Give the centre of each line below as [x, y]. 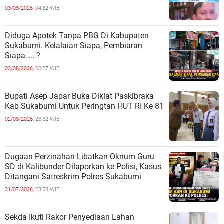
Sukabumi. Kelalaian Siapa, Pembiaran [74, 45]
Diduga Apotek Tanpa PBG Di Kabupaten [77, 35]
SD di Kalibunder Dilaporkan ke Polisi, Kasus [83, 166]
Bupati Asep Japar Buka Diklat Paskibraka [79, 96]
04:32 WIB [48, 8]
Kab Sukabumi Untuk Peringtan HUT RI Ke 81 [84, 106]
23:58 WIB [48, 189]
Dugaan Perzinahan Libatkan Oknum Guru [80, 156]
